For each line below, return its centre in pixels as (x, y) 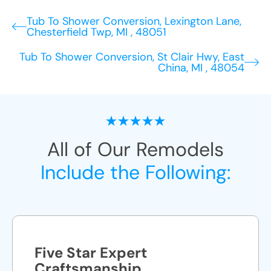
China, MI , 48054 (201, 68)
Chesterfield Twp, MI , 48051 (96, 32)
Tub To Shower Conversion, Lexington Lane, (134, 21)
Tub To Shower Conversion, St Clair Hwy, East (132, 57)
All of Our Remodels (135, 149)
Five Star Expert (91, 253)
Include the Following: (135, 172)
